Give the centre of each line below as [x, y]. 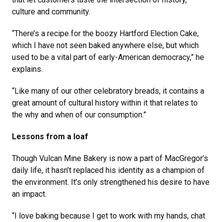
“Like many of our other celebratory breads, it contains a [108, 91]
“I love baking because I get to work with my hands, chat [109, 216]
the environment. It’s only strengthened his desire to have [111, 182]
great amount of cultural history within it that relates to [105, 103]
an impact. [29, 194]
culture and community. [51, 12]
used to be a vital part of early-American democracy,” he [108, 57]
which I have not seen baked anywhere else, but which [105, 46]
